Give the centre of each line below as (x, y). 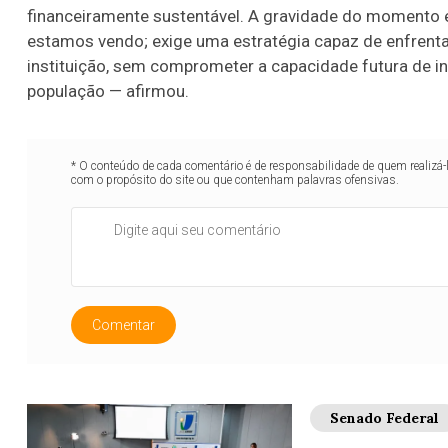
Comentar (124, 325)
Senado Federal (384, 418)
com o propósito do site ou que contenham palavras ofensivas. (235, 180)
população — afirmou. (108, 91)
